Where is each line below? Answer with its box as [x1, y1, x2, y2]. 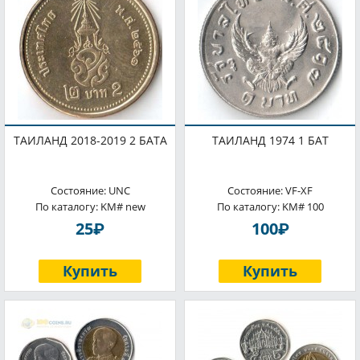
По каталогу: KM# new [35, 198, 145, 215]
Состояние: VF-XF [227, 182, 313, 198]
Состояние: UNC [50, 182, 130, 198]
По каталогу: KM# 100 [216, 198, 324, 215]
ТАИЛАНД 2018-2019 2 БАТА [13, 133, 167, 148]
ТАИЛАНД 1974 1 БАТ [211, 133, 329, 148]
